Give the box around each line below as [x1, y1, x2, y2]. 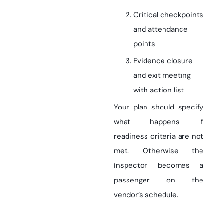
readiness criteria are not [114, 131, 203, 141]
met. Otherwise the [114, 146, 203, 156]
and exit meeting [133, 71, 191, 80]
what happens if [114, 117, 203, 127]
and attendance [133, 24, 188, 34]
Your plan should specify [114, 102, 203, 112]
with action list [133, 85, 184, 95]
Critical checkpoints [133, 10, 203, 19]
